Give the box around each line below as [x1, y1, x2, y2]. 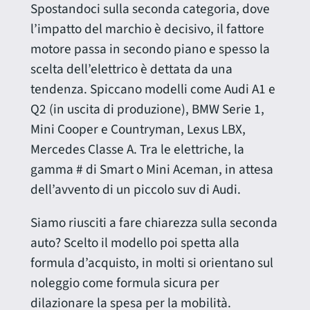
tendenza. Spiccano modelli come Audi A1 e [30, 79, 275, 99]
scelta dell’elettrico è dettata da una [30, 59, 232, 79]
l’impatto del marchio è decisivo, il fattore [30, 19, 264, 39]
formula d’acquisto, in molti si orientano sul [30, 253, 273, 273]
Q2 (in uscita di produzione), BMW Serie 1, [30, 99, 264, 119]
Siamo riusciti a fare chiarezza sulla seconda [30, 213, 277, 233]
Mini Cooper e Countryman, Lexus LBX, [30, 119, 246, 139]
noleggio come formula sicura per [30, 273, 219, 293]
